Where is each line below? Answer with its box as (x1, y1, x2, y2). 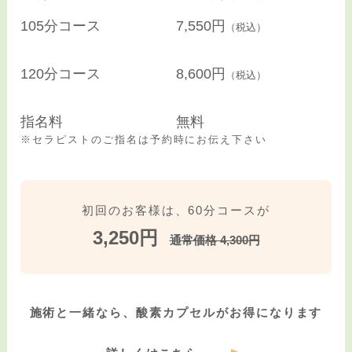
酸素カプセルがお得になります (136, 306, 323, 320)
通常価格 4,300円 (169, 233, 260, 247)
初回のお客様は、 (81, 203, 189, 218)
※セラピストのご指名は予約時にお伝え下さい (20, 134, 268, 146)
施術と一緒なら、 (29, 306, 137, 320)
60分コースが (188, 203, 271, 218)
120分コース (20, 66, 101, 82)
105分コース (20, 18, 101, 35)
